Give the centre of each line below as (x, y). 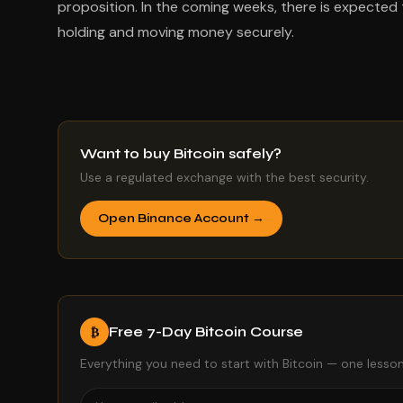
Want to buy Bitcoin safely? (181, 153)
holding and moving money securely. (176, 32)
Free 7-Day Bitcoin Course (206, 331)
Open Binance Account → (181, 218)
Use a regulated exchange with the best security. (224, 177)
